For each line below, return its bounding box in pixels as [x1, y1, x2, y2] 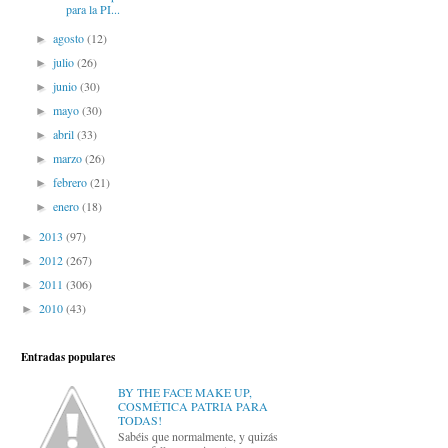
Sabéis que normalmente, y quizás [117, 428, 278, 445]
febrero [53, 174, 91, 191]
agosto [53, 30, 88, 47]
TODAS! [117, 411, 162, 428]
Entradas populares [21, 349, 115, 366]
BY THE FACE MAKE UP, [117, 383, 252, 400]
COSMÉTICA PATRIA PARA [117, 397, 268, 414]
